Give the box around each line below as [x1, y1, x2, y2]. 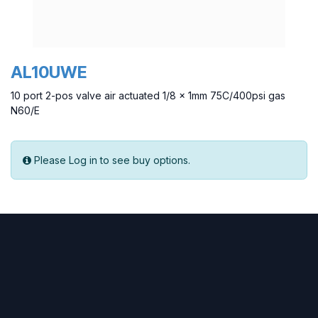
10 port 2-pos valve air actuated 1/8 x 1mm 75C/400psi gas [11, 89, 285, 102]
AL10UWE [11, 62, 87, 83]
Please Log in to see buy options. [34, 154, 190, 167]
